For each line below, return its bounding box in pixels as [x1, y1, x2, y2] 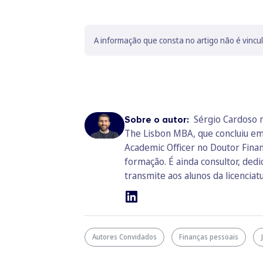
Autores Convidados [92, 232, 157, 242]
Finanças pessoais [179, 232, 238, 242]
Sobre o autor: [124, 114, 191, 126]
